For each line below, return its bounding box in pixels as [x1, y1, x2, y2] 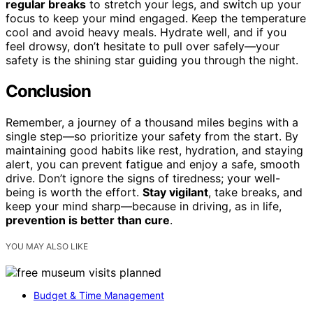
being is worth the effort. [6, 185, 143, 200]
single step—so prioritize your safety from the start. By [6, 129, 298, 144]
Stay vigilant [143, 185, 208, 200]
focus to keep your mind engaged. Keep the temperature [6, 11, 306, 26]
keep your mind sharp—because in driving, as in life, [6, 199, 282, 214]
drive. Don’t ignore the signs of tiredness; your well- [6, 171, 280, 186]
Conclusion [6, 81, 91, 102]
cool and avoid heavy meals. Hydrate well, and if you [6, 25, 286, 40]
